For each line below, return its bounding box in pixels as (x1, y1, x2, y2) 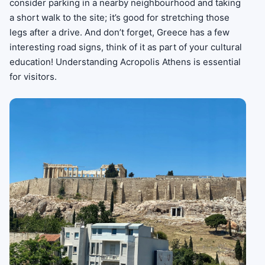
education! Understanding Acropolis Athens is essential (9, 56, 241, 68)
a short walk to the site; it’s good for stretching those (9, 12, 230, 24)
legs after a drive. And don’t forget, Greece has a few (9, 27, 230, 38)
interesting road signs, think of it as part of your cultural (9, 41, 242, 53)
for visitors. (9, 71, 57, 83)
